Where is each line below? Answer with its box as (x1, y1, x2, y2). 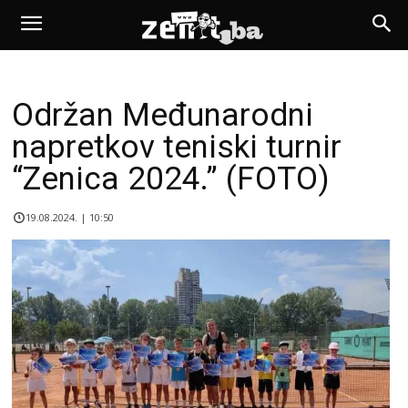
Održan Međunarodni (12, 97, 313, 134)
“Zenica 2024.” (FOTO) (12, 160, 330, 198)
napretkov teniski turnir (12, 128, 342, 166)
